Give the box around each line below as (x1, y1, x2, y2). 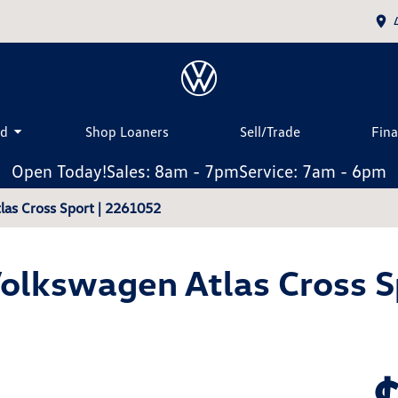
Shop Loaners (84, 122, 169, 140)
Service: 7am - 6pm (239, 160, 386, 181)
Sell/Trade (240, 122, 301, 140)
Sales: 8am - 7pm (107, 160, 239, 181)
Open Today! (12, 160, 107, 181)
